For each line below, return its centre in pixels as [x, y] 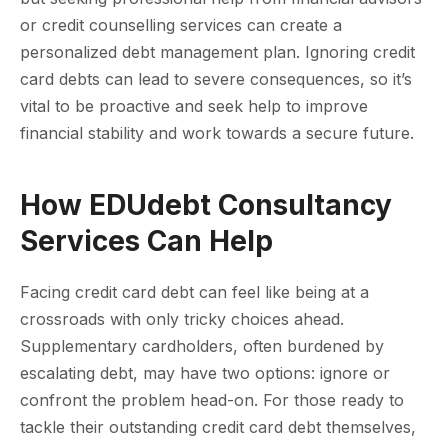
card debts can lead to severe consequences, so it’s [216, 78]
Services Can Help [146, 240]
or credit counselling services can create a [181, 24]
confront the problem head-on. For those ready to [212, 399]
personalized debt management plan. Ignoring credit [217, 51]
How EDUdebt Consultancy [206, 204]
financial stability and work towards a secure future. [217, 132]
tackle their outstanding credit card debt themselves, [218, 426]
